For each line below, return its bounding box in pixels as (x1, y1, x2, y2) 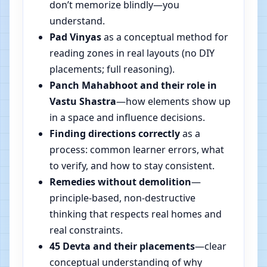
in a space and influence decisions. (49, 110, 205, 124)
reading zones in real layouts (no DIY (49, 46, 215, 60)
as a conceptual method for (101, 30, 228, 44)
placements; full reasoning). (49, 62, 175, 76)
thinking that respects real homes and (49, 207, 222, 221)
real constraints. (49, 223, 123, 237)
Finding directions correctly (49, 126, 180, 140)
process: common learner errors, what (49, 142, 224, 156)
